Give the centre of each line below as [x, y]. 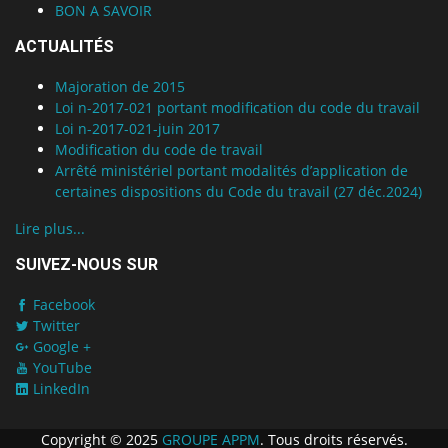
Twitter [54, 325]
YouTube [60, 367]
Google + [60, 346]
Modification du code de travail [159, 149]
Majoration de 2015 [120, 86]
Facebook [62, 304]
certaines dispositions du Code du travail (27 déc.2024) [238, 191]
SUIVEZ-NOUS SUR [86, 264]
